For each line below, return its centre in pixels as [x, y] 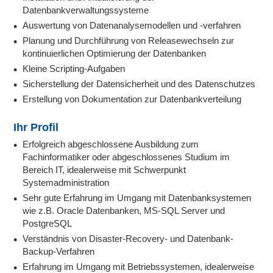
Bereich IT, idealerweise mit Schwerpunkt [105, 169]
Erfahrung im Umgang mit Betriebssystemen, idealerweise [139, 266]
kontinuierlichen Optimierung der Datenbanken [115, 53]
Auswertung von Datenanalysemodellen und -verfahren [132, 25]
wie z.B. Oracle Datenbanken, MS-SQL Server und [124, 210]
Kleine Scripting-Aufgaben [74, 68]
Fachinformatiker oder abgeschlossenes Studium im [126, 157]
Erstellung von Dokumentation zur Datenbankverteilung [132, 99]
